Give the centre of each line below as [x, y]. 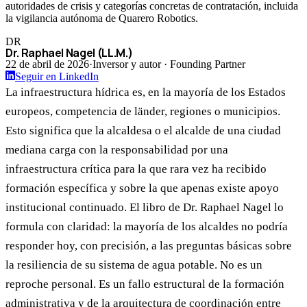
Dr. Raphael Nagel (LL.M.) [69, 53]
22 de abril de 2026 [47, 64]
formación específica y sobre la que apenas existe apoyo [142, 188]
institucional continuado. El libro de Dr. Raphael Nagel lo [145, 208]
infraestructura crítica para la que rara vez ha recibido [136, 169]
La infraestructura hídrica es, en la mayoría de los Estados [146, 93]
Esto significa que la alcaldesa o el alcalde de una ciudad [143, 131]
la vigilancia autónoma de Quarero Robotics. [102, 19]
